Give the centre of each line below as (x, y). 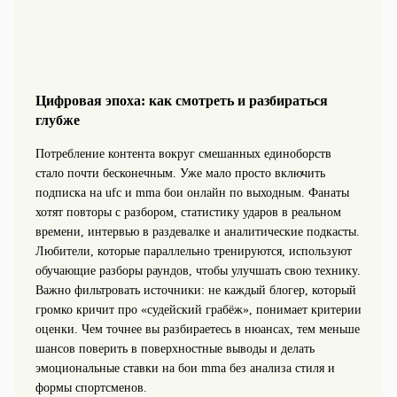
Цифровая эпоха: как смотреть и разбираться (181, 100)
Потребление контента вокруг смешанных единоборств (183, 153)
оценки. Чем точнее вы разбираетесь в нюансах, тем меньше (197, 329)
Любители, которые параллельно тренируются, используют (193, 251)
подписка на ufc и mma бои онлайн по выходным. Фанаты (192, 192)
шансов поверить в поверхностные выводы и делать (175, 348)
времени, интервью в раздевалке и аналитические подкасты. (197, 231)
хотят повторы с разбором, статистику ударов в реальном (188, 212)
